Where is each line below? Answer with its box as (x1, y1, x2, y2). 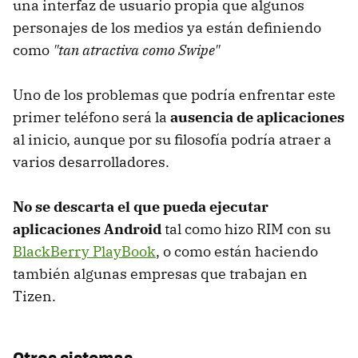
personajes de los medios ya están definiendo (13, 18, 321, 38)
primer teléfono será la (13, 108, 170, 127)
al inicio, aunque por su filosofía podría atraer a (13, 130, 332, 149)
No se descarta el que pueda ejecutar (13, 197, 268, 217)
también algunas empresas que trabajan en (13, 265, 308, 284)
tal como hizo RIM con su (161, 220, 331, 239)
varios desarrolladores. (13, 153, 169, 172)
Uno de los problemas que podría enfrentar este (13, 86, 336, 105)
